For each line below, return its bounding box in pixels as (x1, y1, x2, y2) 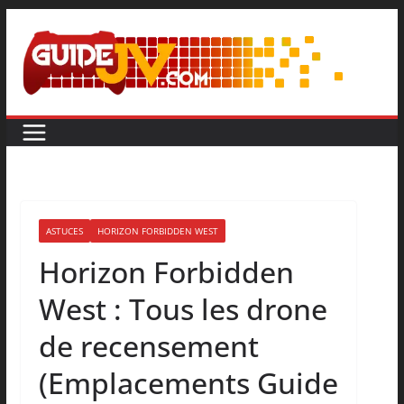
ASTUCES (45, 225, 83, 238)
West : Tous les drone (38, 289, 327, 329)
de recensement (38, 326, 259, 366)
